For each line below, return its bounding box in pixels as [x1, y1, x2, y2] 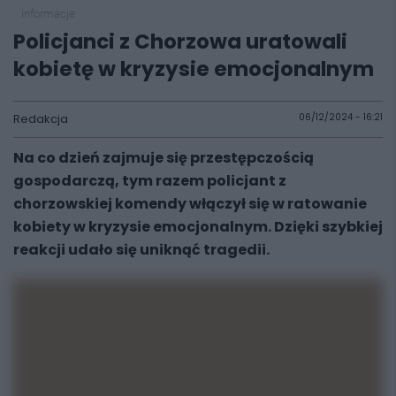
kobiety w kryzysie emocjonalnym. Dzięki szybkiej [13, 217, 383, 237]
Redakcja [13, 110, 68, 127]
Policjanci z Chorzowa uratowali [13, 27, 347, 56]
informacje [20, 7, 75, 20]
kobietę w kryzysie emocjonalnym [13, 55, 374, 83]
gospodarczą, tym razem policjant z [13, 171, 286, 191]
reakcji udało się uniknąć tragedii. [13, 240, 270, 260]
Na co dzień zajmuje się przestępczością [13, 148, 314, 168]
